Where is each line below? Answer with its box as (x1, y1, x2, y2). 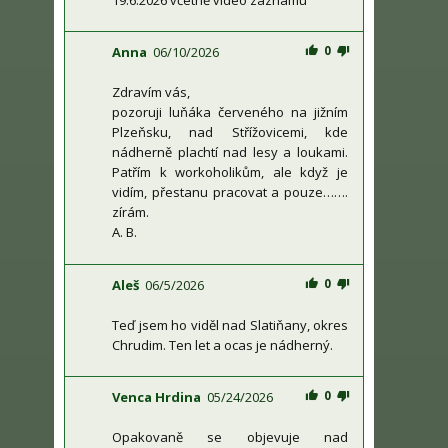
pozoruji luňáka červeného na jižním (112, 103, 348, 122)
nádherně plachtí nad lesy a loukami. (112, 143, 348, 162)
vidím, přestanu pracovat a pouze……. (112, 183, 348, 202)
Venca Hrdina (112, 388, 201, 407)
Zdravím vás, (112, 83, 190, 102)
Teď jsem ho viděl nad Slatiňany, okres (112, 315, 348, 334)
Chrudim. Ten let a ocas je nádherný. (112, 335, 333, 354)
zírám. (112, 203, 149, 222)
